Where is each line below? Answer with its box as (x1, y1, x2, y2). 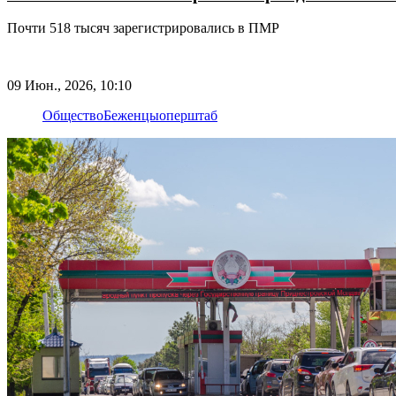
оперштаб (159, 107, 217, 123)
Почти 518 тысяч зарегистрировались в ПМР (7, 20, 279, 36)
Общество (42, 107, 103, 123)
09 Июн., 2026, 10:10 (7, 77, 132, 93)
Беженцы (103, 107, 159, 123)
